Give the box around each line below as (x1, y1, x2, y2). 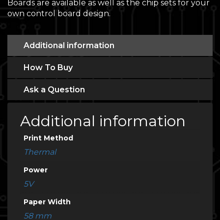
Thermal (24, 147, 56, 157)
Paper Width (24, 197, 71, 206)
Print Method (24, 134, 73, 142)
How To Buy (24, 63, 73, 72)
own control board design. (7, 9, 110, 18)
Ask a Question (24, 85, 85, 94)
